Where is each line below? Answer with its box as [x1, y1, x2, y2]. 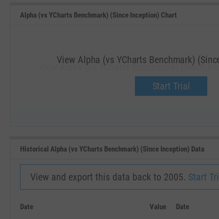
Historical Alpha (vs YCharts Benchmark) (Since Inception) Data [20, 144, 204, 153]
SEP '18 [59, 118, 74, 123]
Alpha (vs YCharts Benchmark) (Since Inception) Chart [20, 10, 177, 20]
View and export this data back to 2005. [30, 171, 188, 183]
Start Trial [152, 80, 190, 92]
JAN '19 [152, 118, 167, 123]
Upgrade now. [133, 76, 186, 88]
